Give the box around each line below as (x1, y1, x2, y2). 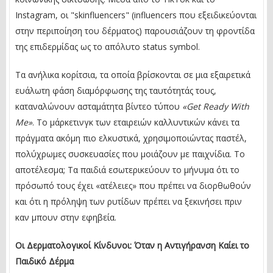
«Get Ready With (182, 100, 249, 112)
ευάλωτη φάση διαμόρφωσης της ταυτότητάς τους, (15, 84, 216, 96)
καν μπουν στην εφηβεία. (15, 211, 116, 223)
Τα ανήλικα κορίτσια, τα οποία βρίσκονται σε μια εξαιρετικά (15, 68, 250, 80)
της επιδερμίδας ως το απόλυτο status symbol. (15, 40, 200, 52)
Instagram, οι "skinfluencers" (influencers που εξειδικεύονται (15, 9, 257, 21)
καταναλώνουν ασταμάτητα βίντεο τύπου (15, 100, 182, 112)
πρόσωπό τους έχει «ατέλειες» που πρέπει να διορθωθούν (15, 179, 251, 191)
